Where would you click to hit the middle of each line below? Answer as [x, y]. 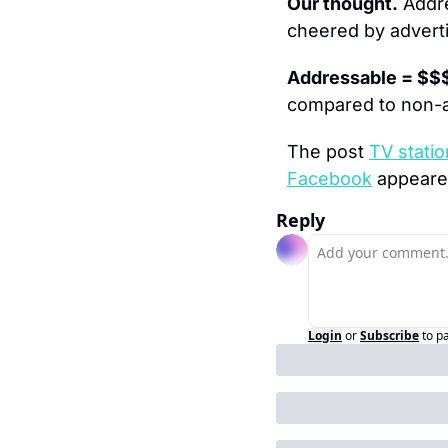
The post [328, 151]
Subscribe [389, 335]
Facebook [329, 178]
